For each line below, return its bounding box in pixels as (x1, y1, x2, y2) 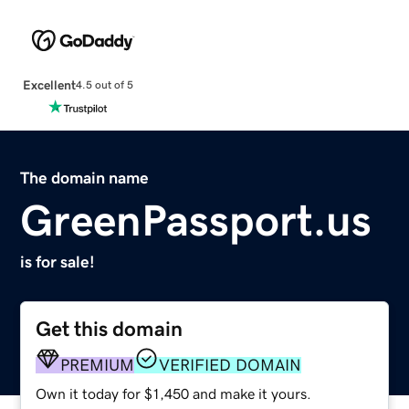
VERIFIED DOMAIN (159, 356, 302, 373)
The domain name (20, 169, 150, 186)
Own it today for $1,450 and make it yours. (36, 385, 312, 401)
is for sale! (20, 253, 96, 270)
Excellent (22, 78, 76, 91)
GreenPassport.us (20, 197, 372, 242)
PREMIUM (60, 356, 135, 373)
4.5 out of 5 (75, 79, 133, 91)
